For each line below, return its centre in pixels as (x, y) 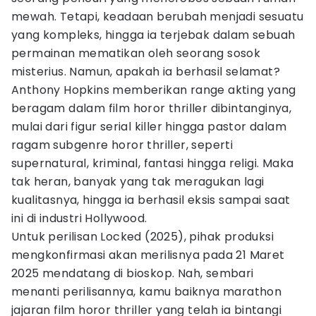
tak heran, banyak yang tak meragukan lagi (138, 182)
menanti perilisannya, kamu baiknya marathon (147, 292)
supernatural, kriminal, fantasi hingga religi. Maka (153, 163)
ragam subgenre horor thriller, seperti (122, 145)
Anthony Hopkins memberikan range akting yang (154, 90)
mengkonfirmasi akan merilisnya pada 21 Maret (148, 255)
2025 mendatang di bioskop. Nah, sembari (133, 273)
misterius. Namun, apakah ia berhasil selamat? (146, 72)
